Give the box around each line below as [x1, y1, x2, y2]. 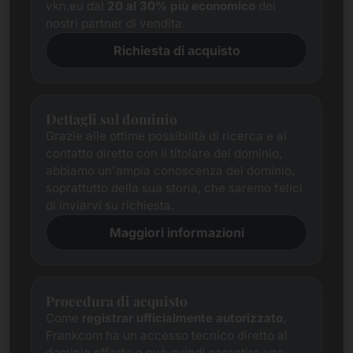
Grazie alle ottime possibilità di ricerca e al [46, 128, 287, 143]
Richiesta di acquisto [113, 43, 240, 58]
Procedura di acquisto [46, 292, 188, 310]
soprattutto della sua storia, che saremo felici [46, 180, 303, 195]
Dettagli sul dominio [46, 110, 177, 128]
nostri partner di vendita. [46, 16, 185, 31]
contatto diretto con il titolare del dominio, [46, 146, 282, 161]
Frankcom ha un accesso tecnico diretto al [46, 328, 288, 343]
